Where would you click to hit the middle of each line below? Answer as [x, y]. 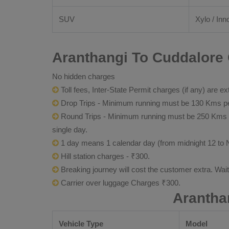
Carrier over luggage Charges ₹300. [120, 183]
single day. [70, 130]
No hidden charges [84, 76]
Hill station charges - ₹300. [104, 156]
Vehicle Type [81, 224]
